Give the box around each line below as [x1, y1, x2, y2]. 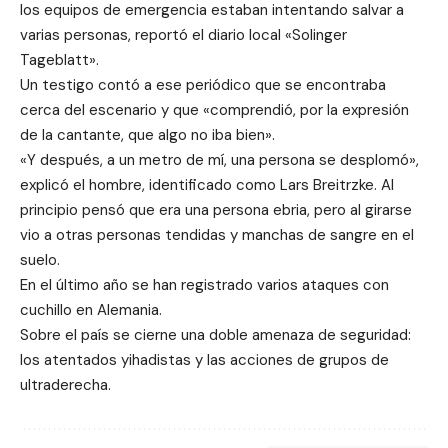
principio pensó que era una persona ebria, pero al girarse [20, 200, 412, 221]
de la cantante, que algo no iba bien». [20, 125, 275, 146]
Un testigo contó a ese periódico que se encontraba [20, 75, 386, 96]
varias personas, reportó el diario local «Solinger [20, 25, 347, 46]
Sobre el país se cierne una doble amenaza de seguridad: [20, 325, 411, 346]
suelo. [20, 250, 60, 271]
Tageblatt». [20, 50, 99, 71]
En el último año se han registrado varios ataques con [20, 275, 389, 296]
